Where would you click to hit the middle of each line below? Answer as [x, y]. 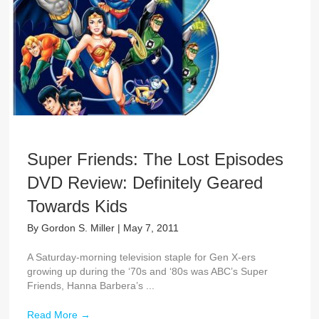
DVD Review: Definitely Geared [145, 182]
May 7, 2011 [151, 228]
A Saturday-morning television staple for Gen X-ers [141, 257]
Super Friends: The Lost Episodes [155, 159]
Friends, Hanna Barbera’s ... [90, 285]
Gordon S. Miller [79, 228]
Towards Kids [77, 206]
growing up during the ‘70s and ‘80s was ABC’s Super [147, 271]
